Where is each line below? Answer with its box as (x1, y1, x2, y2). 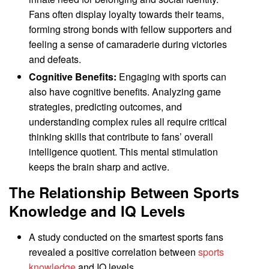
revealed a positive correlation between (29, 245, 199, 259)
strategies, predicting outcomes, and (29, 100, 183, 114)
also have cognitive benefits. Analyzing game (29, 85, 222, 99)
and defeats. (29, 52, 82, 66)
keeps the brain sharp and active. (29, 160, 170, 174)
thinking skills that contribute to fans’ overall (29, 130, 214, 144)
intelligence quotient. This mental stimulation (29, 145, 219, 159)
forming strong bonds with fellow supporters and (29, 22, 232, 36)
